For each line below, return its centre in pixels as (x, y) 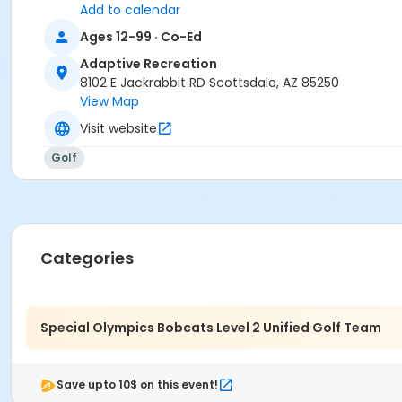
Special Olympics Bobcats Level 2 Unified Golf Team (211, 327)
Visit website (118, 128)
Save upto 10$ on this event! (137, 385)
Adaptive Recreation (149, 64)
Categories (87, 258)
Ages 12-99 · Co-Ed (141, 36)
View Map (109, 102)
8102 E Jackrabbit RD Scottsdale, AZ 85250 (210, 83)
